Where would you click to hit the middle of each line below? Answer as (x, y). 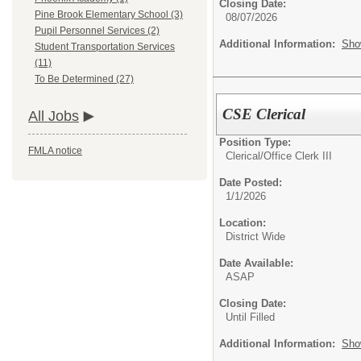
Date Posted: (251, 182)
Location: (243, 222)
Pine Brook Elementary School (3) (109, 15)
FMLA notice (55, 151)
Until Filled (250, 317)
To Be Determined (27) (84, 79)
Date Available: (256, 263)
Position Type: (255, 142)
